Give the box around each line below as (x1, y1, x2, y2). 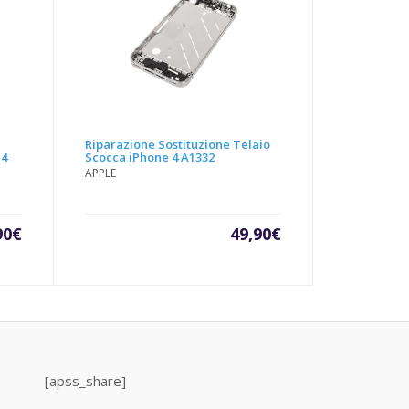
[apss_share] (44, 372, 126, 391)
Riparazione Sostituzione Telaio (85, 136, 271, 153)
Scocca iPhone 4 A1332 (85, 149, 215, 166)
